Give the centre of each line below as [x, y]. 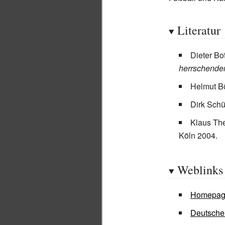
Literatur [199, 30]
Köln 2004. [198, 135]
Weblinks [200, 170]
